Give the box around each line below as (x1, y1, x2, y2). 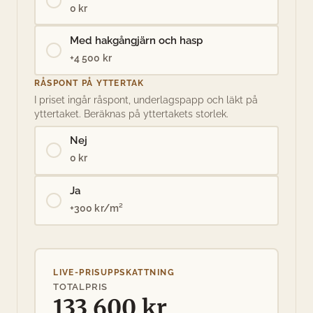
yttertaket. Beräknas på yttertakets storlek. (34, 108, 228, 120)
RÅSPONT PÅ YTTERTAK (34, 77, 145, 88)
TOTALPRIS (53, 282, 108, 292)
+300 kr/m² (69, 202, 124, 214)
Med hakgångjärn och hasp (69, 34, 203, 47)
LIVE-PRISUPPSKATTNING (53, 268, 175, 277)
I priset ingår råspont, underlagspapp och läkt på (34, 94, 258, 106)
